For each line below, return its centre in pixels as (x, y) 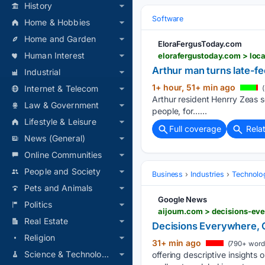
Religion (40, 237)
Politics (38, 204)
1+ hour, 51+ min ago (195, 87)
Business (168, 174)
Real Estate (46, 221)
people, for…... (180, 111)
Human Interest (54, 55)
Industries (208, 174)
